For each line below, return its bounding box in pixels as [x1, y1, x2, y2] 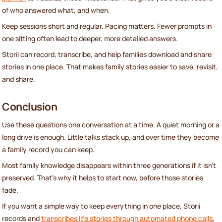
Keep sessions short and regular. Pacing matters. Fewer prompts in [2, 21, 212, 31]
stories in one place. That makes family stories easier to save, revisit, [2, 61, 218, 71]
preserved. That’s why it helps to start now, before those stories [2, 172, 203, 182]
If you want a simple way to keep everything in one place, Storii [2, 201, 200, 211]
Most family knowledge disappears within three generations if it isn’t [2, 160, 216, 170]
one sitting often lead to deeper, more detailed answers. [2, 33, 178, 43]
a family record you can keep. [2, 144, 95, 154]
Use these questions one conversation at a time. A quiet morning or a [2, 119, 220, 129]
